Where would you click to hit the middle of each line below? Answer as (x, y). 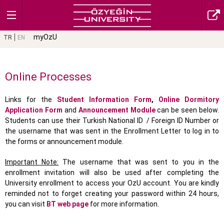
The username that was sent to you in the (139, 162)
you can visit (26, 204)
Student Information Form (104, 100)
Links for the (31, 100)
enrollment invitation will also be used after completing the (112, 173)
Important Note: (32, 162)
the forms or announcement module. (65, 142)
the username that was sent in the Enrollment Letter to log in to (112, 131)
